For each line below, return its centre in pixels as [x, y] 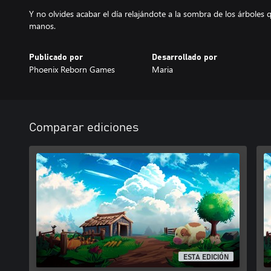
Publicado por [56, 57]
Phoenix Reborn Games [72, 69]
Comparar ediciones [84, 128]
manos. [42, 26]
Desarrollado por [184, 57]
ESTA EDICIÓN [206, 257]
